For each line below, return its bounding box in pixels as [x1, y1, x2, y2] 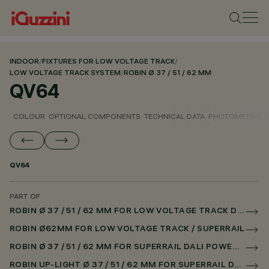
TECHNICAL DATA [144, 112, 205, 121]
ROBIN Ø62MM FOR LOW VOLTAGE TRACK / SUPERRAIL [10, 225, 245, 234]
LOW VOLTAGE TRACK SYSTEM [10, 70, 121, 77]
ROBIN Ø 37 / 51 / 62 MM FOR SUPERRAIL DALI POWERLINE [232, 243, 240, 252]
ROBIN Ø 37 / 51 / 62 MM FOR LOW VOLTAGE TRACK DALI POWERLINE [237, 207, 244, 216]
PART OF [10, 193, 40, 201]
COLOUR [13, 112, 45, 121]
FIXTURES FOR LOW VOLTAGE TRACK [42, 58, 175, 66]
